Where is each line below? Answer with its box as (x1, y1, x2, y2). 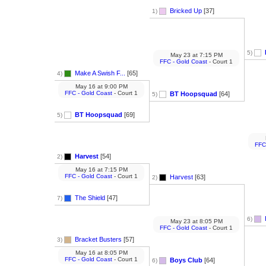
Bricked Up (170, 7, 202, 14)
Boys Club (170, 256, 202, 264)
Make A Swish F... (75, 69, 125, 77)
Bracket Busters (75, 235, 122, 243)
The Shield (75, 194, 107, 201)
